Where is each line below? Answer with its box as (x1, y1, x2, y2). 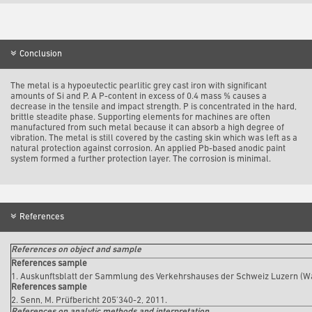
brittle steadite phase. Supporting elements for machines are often (10, 112, 270, 122)
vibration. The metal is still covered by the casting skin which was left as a (10, 133, 297, 143)
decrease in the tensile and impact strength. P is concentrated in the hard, (10, 102, 297, 111)
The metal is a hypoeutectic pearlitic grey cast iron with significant (10, 81, 267, 91)
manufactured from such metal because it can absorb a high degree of (10, 123, 284, 132)
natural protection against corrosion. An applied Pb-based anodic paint (10, 143, 286, 153)
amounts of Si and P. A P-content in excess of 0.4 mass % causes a (10, 91, 267, 101)
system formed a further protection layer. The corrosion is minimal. (10, 154, 271, 164)
